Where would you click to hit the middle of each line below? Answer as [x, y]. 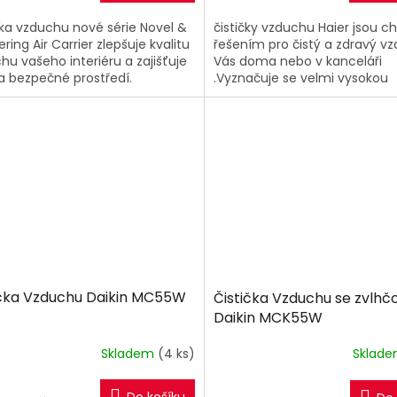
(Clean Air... [248, 112]
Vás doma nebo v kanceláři [297, 62]
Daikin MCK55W [268, 317]
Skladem [129, 353]
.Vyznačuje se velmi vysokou [300, 78]
